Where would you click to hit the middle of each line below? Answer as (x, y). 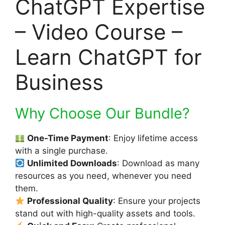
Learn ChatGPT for (108, 57)
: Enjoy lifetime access (153, 138)
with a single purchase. (62, 150)
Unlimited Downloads (72, 163)
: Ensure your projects (157, 201)
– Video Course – (99, 32)
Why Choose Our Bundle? (102, 113)
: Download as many (158, 163)
